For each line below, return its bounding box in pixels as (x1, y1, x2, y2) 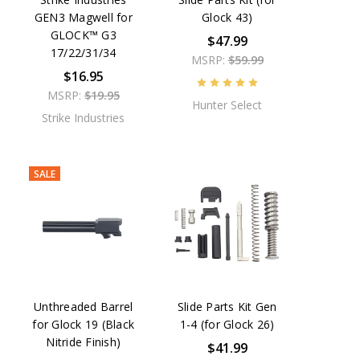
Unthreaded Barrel (34, 298, 133, 314)
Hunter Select (192, 96, 263, 112)
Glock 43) (202, 9, 253, 25)
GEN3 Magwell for (34, 9, 133, 25)
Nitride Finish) (46, 333, 121, 350)
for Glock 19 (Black (32, 316, 135, 332)
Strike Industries (42, 109, 125, 125)
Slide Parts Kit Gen (177, 298, 277, 314)
